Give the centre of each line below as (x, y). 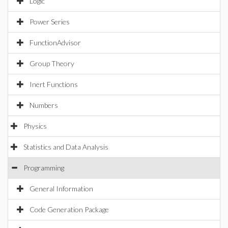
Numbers (44, 105)
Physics (35, 126)
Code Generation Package (69, 209)
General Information (61, 189)
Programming (44, 168)
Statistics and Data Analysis (66, 147)
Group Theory (52, 63)
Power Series (50, 22)
